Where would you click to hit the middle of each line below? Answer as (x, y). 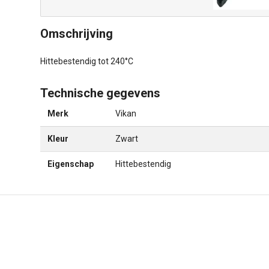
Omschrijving (77, 34)
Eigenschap (71, 164)
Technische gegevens (100, 93)
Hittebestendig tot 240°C (87, 61)
